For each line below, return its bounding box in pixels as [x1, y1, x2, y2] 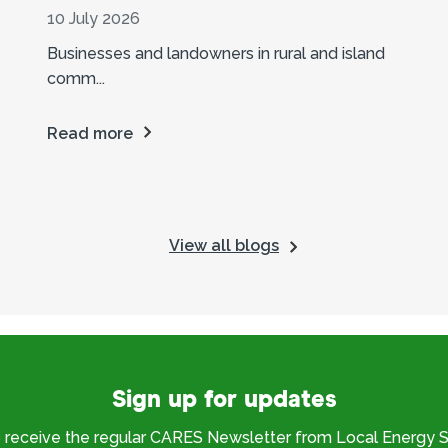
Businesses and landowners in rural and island [47, 43, 386, 63]
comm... [47, 68, 106, 88]
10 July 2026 [47, 8, 141, 28]
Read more [47, 123, 134, 143]
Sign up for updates [111, 387, 337, 412]
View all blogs [169, 235, 279, 255]
